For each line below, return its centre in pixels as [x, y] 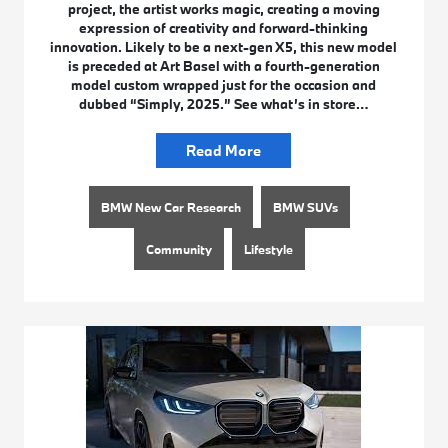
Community [179, 249]
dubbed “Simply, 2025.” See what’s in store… [224, 104]
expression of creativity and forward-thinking [224, 28]
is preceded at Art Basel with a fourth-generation [223, 66]
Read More [224, 151]
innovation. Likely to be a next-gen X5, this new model [224, 47]
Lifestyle [269, 249]
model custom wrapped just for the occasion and [224, 85]
